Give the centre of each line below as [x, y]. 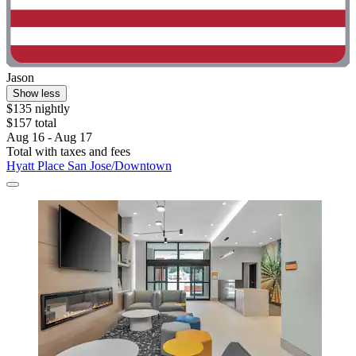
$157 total [31, 122]
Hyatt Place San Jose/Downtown [89, 165]
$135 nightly [38, 108]
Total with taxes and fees [68, 151]
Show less [37, 93]
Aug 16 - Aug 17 [49, 137]
